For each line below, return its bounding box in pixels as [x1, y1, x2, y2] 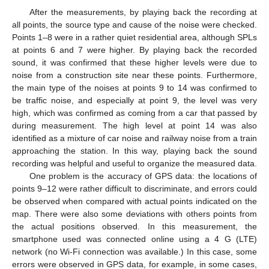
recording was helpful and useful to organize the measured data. [12, 158, 257, 168]
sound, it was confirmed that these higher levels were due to [12, 57, 257, 67]
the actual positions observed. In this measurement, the [12, 221, 257, 231]
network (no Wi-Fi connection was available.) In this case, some [12, 246, 257, 256]
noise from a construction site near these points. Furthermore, [12, 70, 257, 80]
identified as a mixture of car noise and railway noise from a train [12, 133, 257, 143]
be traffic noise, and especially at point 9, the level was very [12, 95, 257, 105]
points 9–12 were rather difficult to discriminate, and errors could [12, 183, 257, 193]
